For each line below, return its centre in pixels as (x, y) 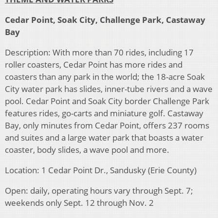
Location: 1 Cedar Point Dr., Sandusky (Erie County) (101, 170)
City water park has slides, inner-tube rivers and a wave (109, 89)
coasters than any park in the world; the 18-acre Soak (105, 77)
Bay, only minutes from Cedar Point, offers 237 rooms (107, 126)
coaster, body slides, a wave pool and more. (87, 150)
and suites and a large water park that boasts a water (104, 138)
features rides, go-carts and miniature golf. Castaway (104, 113)
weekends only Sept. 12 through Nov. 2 (79, 203)
